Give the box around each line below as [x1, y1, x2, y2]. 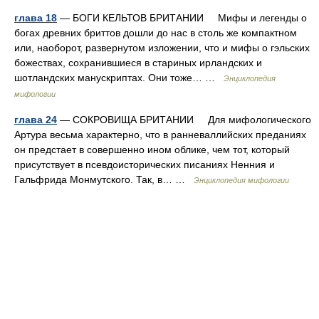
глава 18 [14, 12, 57, 23]
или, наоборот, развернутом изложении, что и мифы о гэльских [14, 42, 310, 53]
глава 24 [14, 114, 57, 125]
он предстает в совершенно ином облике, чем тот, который [14, 144, 290, 155]
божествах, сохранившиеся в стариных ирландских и [14, 57, 262, 68]
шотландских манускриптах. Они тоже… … [14, 72, 224, 83]
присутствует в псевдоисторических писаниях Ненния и [14, 159, 275, 170]
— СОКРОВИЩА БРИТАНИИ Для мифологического [57, 114, 311, 125]
